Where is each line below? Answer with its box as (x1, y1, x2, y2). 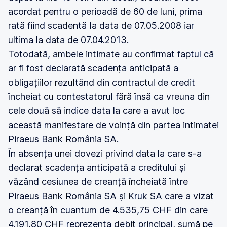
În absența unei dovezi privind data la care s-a (8, 148, 202, 159)
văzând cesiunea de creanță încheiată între (8, 176, 188, 187)
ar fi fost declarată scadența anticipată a (8, 63, 178, 73)
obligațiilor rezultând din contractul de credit (8, 77, 195, 88)
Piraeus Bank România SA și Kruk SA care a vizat (8, 191, 214, 201)
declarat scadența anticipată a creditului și (8, 162, 186, 173)
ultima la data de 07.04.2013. (8, 34, 129, 45)
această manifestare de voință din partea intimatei (8, 120, 219, 130)
